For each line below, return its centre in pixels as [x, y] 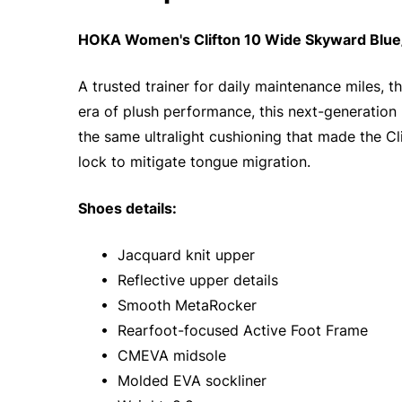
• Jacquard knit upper [175, 255]
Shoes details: [127, 208]
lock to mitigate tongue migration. [194, 162]
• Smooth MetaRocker [176, 305]
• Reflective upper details [187, 280]
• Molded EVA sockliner [181, 380]
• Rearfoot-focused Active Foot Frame [232, 330]
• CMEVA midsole [161, 355]
